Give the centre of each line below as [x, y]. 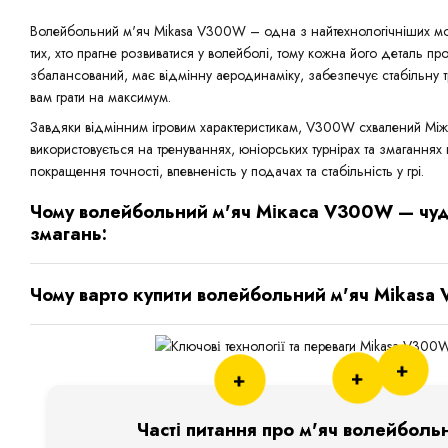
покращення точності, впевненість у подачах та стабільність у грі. [227, 171]
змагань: [68, 233]
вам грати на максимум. [100, 97]
